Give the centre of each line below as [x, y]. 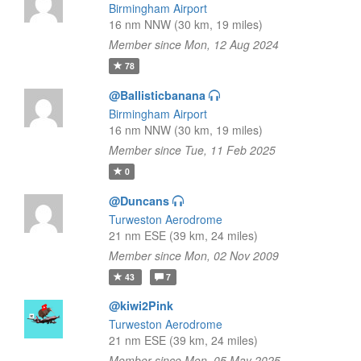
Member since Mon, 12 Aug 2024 [193, 44]
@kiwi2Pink [141, 305]
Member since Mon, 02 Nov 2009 [193, 255]
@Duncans [139, 201]
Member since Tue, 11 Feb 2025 [192, 150]
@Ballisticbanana [157, 95]
